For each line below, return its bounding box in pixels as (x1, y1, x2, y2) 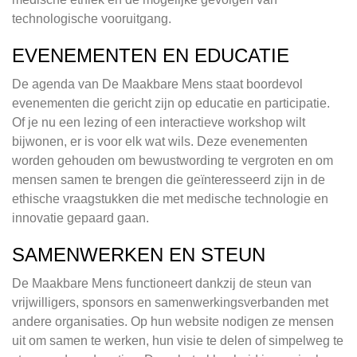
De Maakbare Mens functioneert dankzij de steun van (12, 277, 312, 291)
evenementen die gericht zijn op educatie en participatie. (12, 96, 330, 111)
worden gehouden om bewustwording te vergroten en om (12, 154, 333, 168)
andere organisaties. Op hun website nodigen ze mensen (12, 315, 334, 329)
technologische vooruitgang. (12, 12, 171, 26)
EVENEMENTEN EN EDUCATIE (12, 45, 289, 67)
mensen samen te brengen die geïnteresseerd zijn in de (12, 173, 325, 187)
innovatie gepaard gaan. (12, 211, 149, 226)
